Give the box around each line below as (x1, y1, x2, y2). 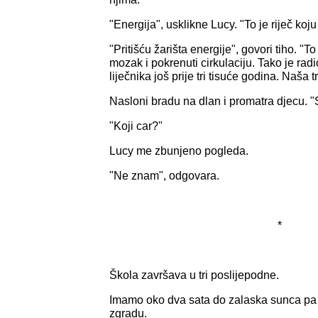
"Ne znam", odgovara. (109, 169, 219, 182)
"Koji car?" (109, 119, 163, 132)
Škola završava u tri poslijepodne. (109, 268, 279, 281)
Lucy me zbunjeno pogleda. (109, 144, 248, 157)
